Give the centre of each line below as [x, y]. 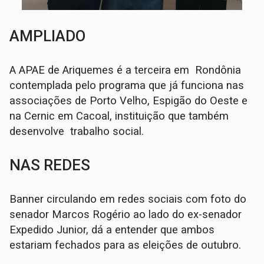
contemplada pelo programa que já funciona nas [127, 86]
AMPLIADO [49, 36]
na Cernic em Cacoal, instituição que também [119, 116]
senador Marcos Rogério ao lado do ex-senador [126, 215]
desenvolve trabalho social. [77, 132]
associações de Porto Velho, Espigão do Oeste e [129, 101]
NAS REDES [50, 165]
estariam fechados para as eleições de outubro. [126, 245]
